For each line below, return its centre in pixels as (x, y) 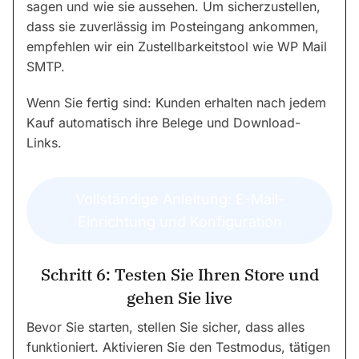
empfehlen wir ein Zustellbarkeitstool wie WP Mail (177, 46)
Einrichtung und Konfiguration (179, 222)
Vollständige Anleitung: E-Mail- (179, 200)
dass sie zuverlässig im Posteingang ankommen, (173, 26)
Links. (44, 142)
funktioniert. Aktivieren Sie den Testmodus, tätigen (178, 347)
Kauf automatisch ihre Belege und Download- (163, 122)
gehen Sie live (179, 298)
